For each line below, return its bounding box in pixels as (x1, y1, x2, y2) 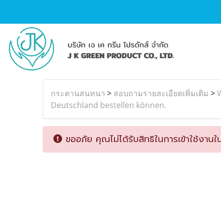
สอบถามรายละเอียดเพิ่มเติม (113, 88, 209, 99)
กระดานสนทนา (51, 88, 105, 99)
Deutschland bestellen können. (51, 100, 166, 110)
